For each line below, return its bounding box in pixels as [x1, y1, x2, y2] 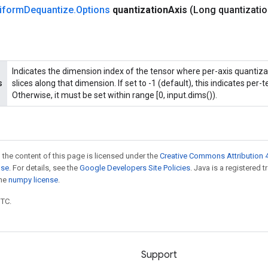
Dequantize [24, 4, 74, 16]
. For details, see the [9, 163, 80, 172]
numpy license [8, 175, 58, 184]
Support [141, 249, 177, 261]
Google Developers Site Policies [80, 163, 190, 172]
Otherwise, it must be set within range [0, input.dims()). [12, 90, 217, 100]
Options [76, 4, 110, 16]
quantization [112, 4, 168, 16]
